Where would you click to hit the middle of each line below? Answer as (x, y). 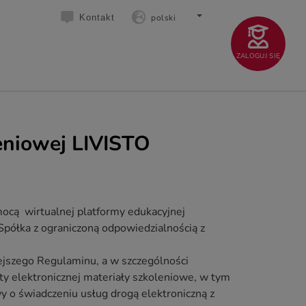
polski (163, 17)
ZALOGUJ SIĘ (258, 56)
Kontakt (97, 17)
